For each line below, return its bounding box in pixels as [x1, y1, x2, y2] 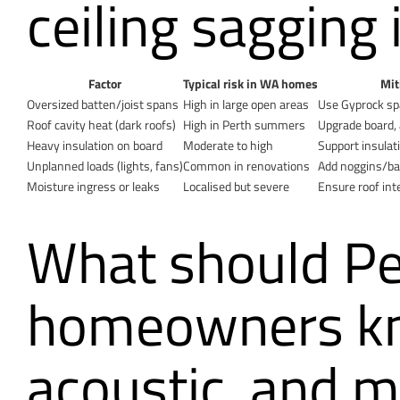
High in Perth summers [183, 114, 305, 134]
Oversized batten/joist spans [27, 94, 179, 113]
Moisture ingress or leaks [27, 176, 160, 196]
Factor [88, 73, 121, 93]
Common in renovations [183, 155, 310, 175]
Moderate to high [183, 135, 273, 154]
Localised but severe [183, 176, 289, 196]
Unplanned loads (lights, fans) [27, 155, 183, 175]
